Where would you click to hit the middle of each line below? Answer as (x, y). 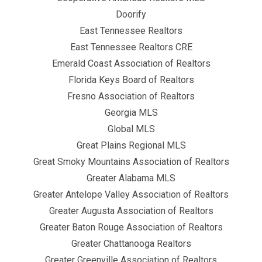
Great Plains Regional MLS (131, 145)
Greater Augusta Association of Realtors (131, 211)
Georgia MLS (131, 112)
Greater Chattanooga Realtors (131, 243)
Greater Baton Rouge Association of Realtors (131, 227)
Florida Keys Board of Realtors (131, 80)
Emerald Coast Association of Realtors (131, 63)
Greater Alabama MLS (131, 178)
